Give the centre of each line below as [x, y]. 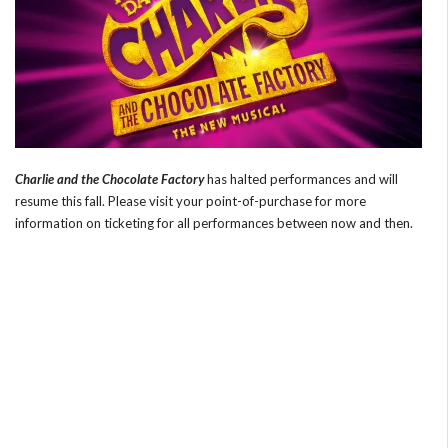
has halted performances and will [301, 178]
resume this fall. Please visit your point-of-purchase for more [190, 200]
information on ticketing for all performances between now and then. [214, 222]
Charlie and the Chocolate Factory [109, 178]
